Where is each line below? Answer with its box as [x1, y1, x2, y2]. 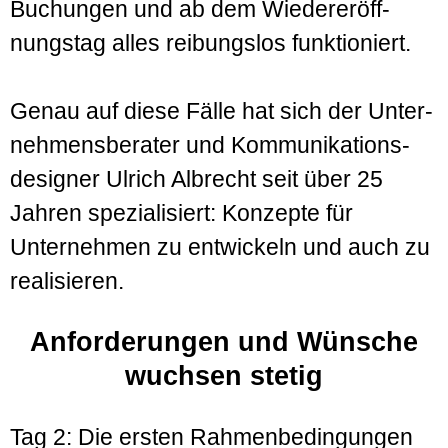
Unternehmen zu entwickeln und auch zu [10, 234, 430, 261]
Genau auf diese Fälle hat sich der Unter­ [10, 98, 433, 125]
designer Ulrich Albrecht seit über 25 [10, 166, 383, 193]
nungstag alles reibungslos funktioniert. [10, 30, 411, 57]
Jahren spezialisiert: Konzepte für [10, 200, 353, 227]
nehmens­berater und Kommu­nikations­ [10, 132, 410, 159]
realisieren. [10, 268, 124, 295]
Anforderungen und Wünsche [30, 327, 418, 358]
